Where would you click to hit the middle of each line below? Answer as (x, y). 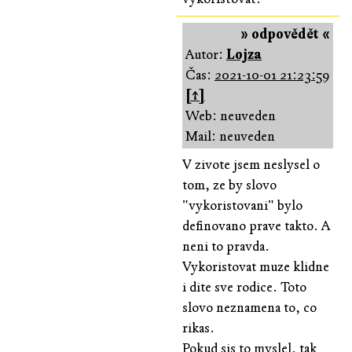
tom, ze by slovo (229, 185)
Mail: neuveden (230, 136)
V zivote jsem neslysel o (251, 164)
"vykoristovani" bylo (242, 205)
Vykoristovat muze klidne (256, 266)
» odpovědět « (285, 34)
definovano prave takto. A (256, 225)
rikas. (198, 328)
